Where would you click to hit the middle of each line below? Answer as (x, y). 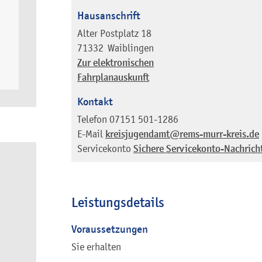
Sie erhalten (96, 247)
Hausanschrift (109, 16)
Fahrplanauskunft (113, 77)
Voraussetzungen (110, 229)
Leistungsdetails (118, 202)
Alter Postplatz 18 (114, 33)
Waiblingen (131, 48)
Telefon (92, 119)
